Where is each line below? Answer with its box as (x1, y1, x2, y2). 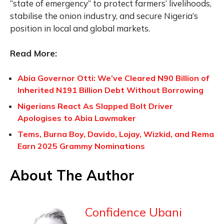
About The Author (10, 166, 134, 184)
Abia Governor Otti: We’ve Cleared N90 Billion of (17, 72, 209, 83)
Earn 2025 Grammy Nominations (17, 140, 145, 151)
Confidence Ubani (85, 204, 182, 219)
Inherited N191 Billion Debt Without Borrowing (17, 84, 203, 95)
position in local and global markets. (10, 22, 150, 33)
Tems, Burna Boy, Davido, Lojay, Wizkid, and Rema (17, 128, 214, 139)
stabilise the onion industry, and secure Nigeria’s (10, 10, 198, 21)
